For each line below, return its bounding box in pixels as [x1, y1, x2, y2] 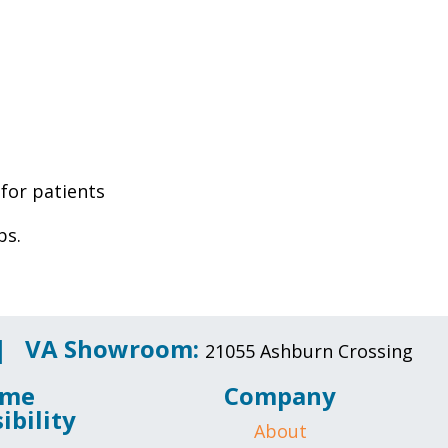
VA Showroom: [25, 332, 205, 366]
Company [224, 379, 336, 413]
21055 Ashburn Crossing [205, 339, 413, 364]
